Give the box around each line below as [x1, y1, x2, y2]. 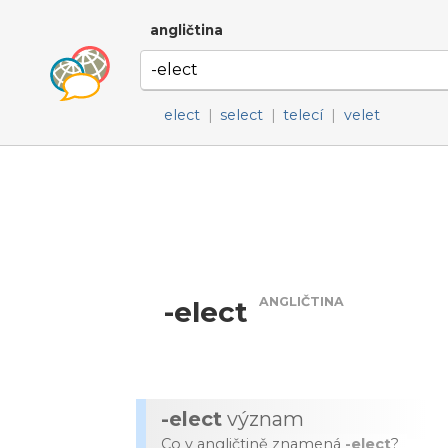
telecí [283, 106, 324, 124]
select [220, 106, 264, 124]
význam [222, 407, 304, 431]
